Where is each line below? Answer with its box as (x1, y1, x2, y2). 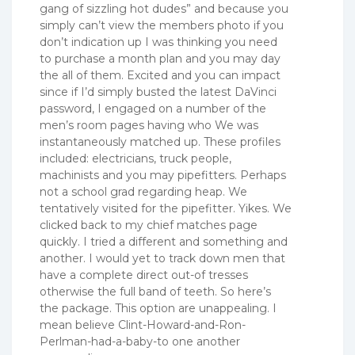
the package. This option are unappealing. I (40, 301, 277, 316)
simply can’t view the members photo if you (40, 18, 284, 33)
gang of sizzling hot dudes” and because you (40, 2, 288, 17)
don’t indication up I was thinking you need (40, 35, 277, 50)
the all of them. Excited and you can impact (40, 68, 281, 83)
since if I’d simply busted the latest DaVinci (40, 85, 277, 100)
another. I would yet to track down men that (40, 251, 285, 266)
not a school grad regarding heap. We (40, 185, 247, 200)
